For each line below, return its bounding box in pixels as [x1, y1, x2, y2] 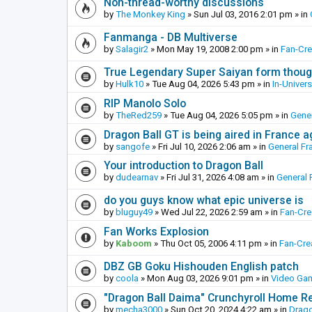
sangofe [116, 141, 150, 152]
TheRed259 [116, 109, 162, 120]
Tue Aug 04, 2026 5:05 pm [170, 109, 273, 120]
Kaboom [116, 237, 152, 249]
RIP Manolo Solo [104, 96, 186, 110]
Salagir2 [116, 43, 148, 54]
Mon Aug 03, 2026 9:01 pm [147, 272, 253, 283]
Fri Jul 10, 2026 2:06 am [158, 141, 251, 152]
